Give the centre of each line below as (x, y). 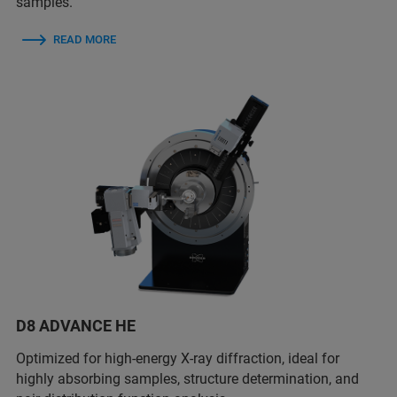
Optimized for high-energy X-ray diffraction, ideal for (178, 358)
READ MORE (85, 40)
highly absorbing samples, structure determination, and (187, 378)
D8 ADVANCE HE (76, 325)
